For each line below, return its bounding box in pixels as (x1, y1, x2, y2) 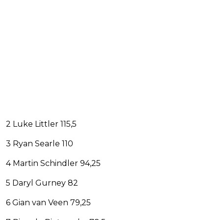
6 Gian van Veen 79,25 (6, 198, 91, 208)
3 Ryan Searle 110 (6, 139, 73, 149)
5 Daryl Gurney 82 (6, 178, 78, 188)
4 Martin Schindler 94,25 (6, 159, 101, 168)
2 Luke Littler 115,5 (6, 119, 77, 129)
